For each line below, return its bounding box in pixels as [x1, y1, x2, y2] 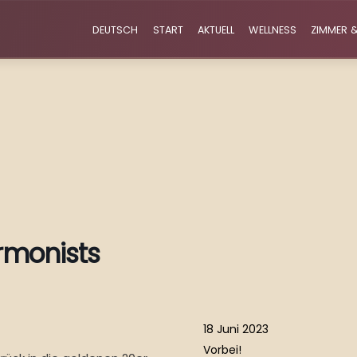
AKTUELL [197, 22, 235, 37]
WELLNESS [249, 22, 297, 37]
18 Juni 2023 [203, 321, 269, 337]
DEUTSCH [92, 22, 139, 37]
